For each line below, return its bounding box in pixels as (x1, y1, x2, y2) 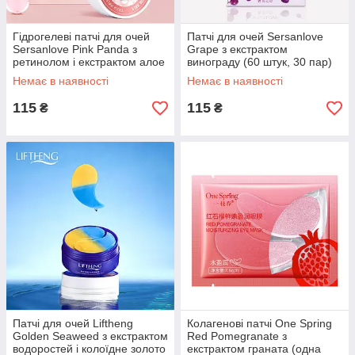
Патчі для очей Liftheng (13, 317, 133, 330)
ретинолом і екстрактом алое (13, 55, 165, 68)
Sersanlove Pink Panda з (13, 43, 137, 55)
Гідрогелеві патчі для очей (13, 30, 150, 43)
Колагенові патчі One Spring (187, 317, 332, 330)
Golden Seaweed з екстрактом (13, 330, 168, 342)
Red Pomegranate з (187, 330, 287, 342)
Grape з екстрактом (187, 43, 288, 55)
